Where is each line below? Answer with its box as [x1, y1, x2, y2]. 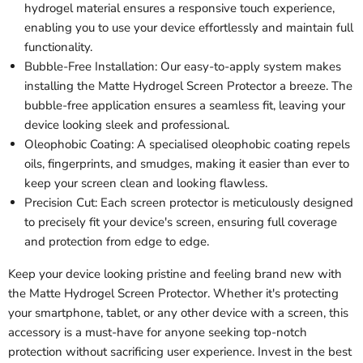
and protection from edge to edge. [24, 233, 209, 250]
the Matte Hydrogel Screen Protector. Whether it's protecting [8, 285, 339, 302]
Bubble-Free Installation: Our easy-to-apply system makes [24, 58, 341, 75]
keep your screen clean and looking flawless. [24, 175, 267, 192]
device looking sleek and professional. [24, 117, 229, 134]
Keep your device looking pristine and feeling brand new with [8, 266, 342, 283]
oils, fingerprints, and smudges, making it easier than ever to [24, 156, 349, 173]
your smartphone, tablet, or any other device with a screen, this [8, 305, 348, 322]
